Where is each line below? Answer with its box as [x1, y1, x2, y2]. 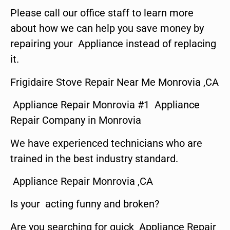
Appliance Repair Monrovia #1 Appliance [10, 99, 200, 111]
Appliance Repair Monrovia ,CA [10, 175, 153, 187]
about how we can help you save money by [10, 22, 204, 35]
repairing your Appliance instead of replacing [10, 37, 216, 50]
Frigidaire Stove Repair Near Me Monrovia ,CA [10, 75, 219, 88]
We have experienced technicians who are [10, 137, 202, 149]
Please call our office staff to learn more [10, 7, 194, 20]
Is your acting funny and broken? [10, 198, 159, 210]
